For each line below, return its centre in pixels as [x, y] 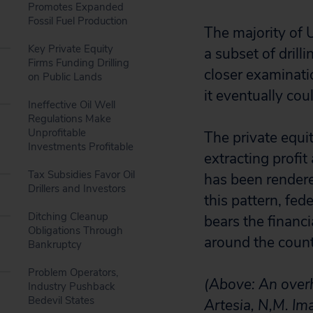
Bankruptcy [55, 245]
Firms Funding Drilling [79, 63]
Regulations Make [70, 119]
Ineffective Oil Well [72, 105]
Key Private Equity [71, 49]
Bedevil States [61, 300]
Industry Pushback [72, 286]
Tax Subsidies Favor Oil [81, 175]
